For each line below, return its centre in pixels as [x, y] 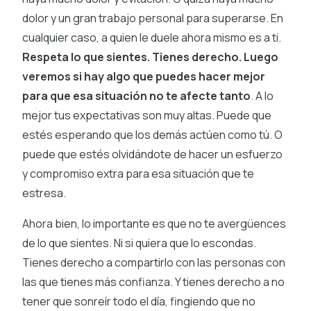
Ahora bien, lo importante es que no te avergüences [154, 223]
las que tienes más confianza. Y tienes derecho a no [153, 281]
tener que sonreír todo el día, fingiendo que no [139, 301]
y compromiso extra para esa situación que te [138, 173]
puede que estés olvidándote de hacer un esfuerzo [152, 154]
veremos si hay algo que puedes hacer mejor [144, 76]
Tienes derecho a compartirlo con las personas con [154, 262]
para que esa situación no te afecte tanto [136, 95]
